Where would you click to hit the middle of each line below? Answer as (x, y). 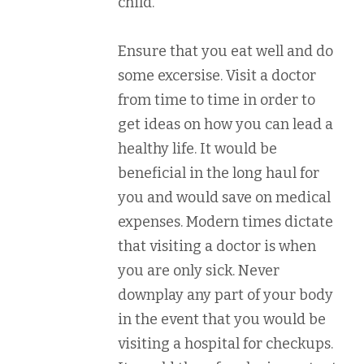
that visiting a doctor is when (217, 246)
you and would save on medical (224, 197)
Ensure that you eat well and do (225, 51)
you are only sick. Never (199, 271)
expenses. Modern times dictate (225, 222)
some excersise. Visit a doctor (217, 76)
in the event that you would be (222, 319)
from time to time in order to (217, 100)
